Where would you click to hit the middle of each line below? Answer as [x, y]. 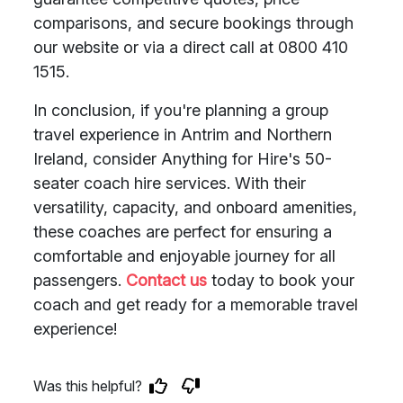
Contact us [166, 280]
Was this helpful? [88, 386]
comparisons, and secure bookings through [193, 23]
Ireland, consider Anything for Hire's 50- [183, 159]
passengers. [80, 280]
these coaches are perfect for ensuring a [183, 232]
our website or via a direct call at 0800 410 [191, 47]
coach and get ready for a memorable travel [196, 304]
